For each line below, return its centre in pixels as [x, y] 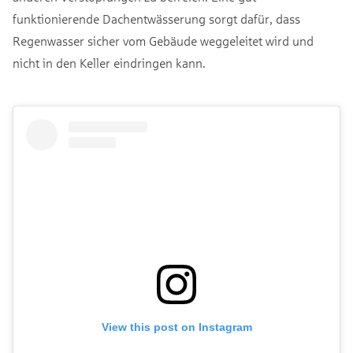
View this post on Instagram [176, 327]
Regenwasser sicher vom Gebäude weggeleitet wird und [163, 40]
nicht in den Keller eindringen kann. [109, 62]
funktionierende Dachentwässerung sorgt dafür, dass [156, 18]
